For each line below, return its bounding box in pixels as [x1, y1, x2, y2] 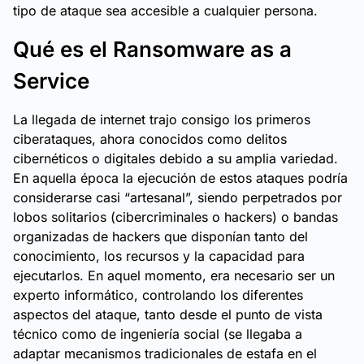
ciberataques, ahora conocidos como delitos [13, 131, 287, 147]
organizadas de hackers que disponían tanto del [13, 228, 308, 245]
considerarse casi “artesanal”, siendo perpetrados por [13, 189, 342, 206]
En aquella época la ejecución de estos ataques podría [13, 170, 348, 186]
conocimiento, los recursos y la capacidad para [13, 248, 305, 264]
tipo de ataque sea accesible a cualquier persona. [13, 2, 318, 19]
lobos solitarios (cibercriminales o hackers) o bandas [13, 209, 338, 225]
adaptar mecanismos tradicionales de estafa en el [13, 345, 317, 362]
